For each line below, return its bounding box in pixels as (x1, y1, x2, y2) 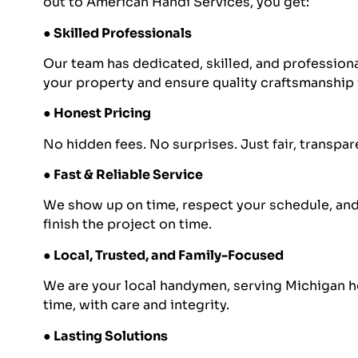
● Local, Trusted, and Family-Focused (42, 246, 284, 264)
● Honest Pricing (42, 105, 151, 122)
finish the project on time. (42, 216, 212, 233)
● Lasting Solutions (42, 327, 168, 344)
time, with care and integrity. (42, 296, 229, 314)
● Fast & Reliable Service (42, 166, 203, 184)
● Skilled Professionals (42, 24, 192, 42)
